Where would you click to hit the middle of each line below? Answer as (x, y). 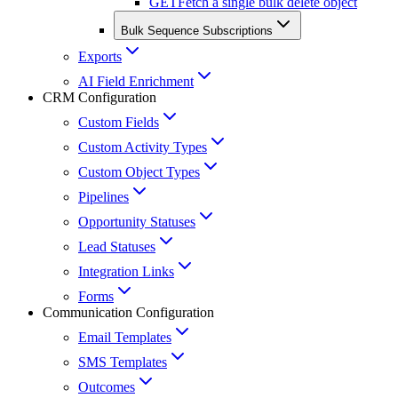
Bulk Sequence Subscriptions (197, 31)
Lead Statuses (117, 247)
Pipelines (103, 197)
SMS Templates (123, 362)
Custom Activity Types (143, 147)
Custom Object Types (139, 172)
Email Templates (125, 338)
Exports (100, 57)
